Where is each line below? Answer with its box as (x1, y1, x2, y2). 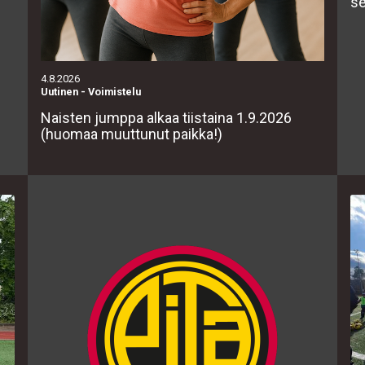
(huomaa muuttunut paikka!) (41, 125, 222, 143)
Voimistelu (88, 86, 141, 98)
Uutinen (41, 86, 78, 98)
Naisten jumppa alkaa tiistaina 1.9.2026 (41, 109, 292, 126)
